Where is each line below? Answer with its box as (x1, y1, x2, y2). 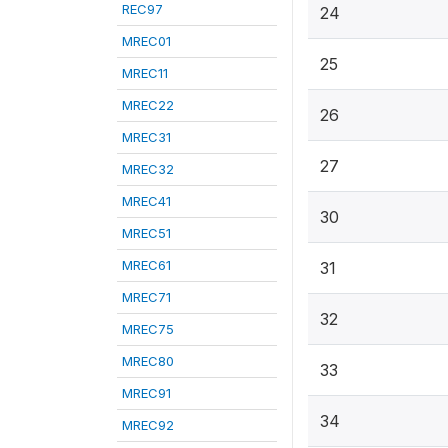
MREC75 (122, 321, 174, 337)
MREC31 (122, 129, 171, 145)
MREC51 (122, 225, 171, 241)
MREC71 (122, 289, 171, 305)
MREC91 (122, 385, 171, 401)
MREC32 (122, 161, 174, 177)
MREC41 (122, 193, 171, 209)
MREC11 (122, 65, 168, 81)
